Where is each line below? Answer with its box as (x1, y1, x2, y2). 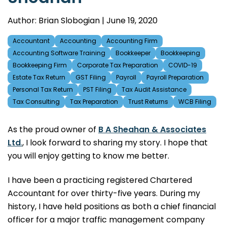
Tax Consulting (13, 97, 60, 106)
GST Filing (75, 73, 106, 82)
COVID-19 (168, 61, 197, 70)
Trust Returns (128, 97, 168, 106)
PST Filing (83, 85, 111, 94)
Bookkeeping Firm (13, 61, 67, 70)
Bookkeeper (116, 49, 150, 58)
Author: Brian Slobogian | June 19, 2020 (8, 15, 158, 27)
